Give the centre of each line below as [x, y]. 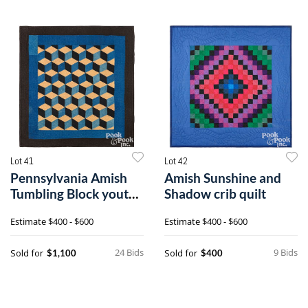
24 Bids [129, 252]
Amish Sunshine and [223, 177]
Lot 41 [22, 161]
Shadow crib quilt [215, 193]
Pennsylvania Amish [69, 177]
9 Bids [286, 252]
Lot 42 [176, 161]
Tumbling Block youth [73, 193]
